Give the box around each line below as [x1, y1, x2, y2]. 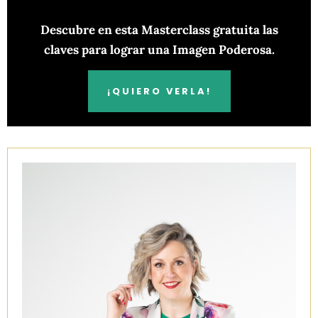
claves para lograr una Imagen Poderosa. [43, 42, 275, 58]
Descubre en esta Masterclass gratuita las [40, 22, 278, 38]
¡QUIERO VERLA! [106, 84, 212, 98]
